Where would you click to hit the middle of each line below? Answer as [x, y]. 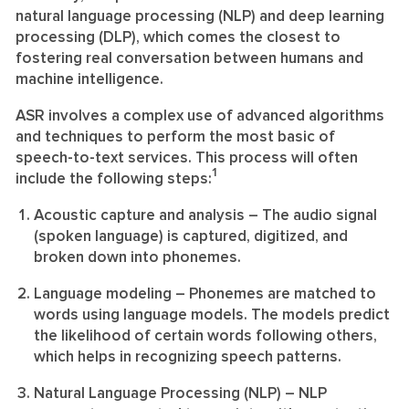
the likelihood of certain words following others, [205, 336]
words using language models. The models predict [212, 315]
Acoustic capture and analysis [139, 215]
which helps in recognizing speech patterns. [188, 357]
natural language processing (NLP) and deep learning [200, 16]
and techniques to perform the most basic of [175, 137]
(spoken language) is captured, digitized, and [191, 236]
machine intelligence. [91, 79]
